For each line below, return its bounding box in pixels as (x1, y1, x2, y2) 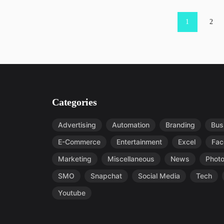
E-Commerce (58, 137, 100, 146)
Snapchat (90, 171, 122, 180)
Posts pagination (51, 11, 105, 20)
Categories (52, 96, 97, 107)
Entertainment (116, 137, 162, 146)
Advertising (58, 120, 96, 129)
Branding (165, 120, 195, 129)
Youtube (58, 188, 85, 197)
